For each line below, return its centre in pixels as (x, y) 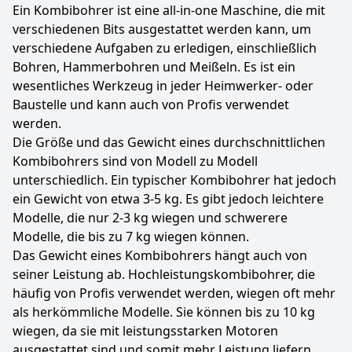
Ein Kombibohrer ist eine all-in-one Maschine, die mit (169, 10)
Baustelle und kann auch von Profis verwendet (151, 104)
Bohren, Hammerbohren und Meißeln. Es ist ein (154, 67)
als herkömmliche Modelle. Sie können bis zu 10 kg (164, 312)
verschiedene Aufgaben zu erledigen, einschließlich (165, 48)
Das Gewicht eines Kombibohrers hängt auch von (160, 255)
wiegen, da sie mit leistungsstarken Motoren (145, 331)
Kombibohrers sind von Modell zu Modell (135, 161)
